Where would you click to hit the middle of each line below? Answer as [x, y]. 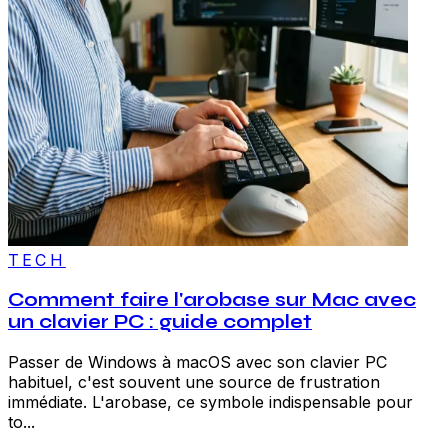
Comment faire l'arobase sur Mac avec [212, 299]
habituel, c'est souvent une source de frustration [194, 381]
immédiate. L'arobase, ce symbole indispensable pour [210, 401]
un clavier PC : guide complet [160, 321]
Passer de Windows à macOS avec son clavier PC [197, 361]
